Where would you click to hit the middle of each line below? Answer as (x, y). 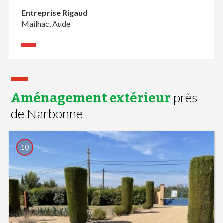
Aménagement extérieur (91, 98)
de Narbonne (47, 114)
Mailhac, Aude (46, 24)
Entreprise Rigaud (54, 13)
